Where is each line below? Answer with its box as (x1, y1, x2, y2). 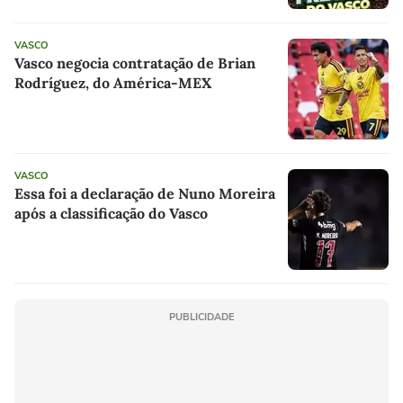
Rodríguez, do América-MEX (14, 74, 211, 93)
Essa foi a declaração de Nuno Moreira (14, 184, 275, 203)
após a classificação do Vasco (14, 204, 208, 223)
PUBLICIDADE (169, 310, 234, 325)
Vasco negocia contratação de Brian (14, 54, 255, 73)
